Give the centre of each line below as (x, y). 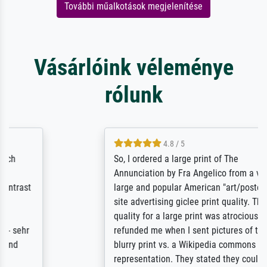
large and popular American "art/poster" (126, 188)
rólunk (133, 95)
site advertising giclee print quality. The (125, 202)
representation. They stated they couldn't (128, 259)
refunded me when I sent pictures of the (126, 231)
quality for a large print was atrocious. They (133, 216)
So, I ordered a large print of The (111, 159)
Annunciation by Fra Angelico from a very (128, 173)
